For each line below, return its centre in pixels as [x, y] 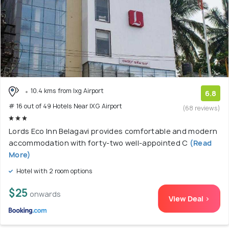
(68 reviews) [202, 108]
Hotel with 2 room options [54, 171]
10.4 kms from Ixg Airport [67, 91]
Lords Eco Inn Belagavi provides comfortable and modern [113, 131]
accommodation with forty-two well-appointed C [98, 143]
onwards [45, 194]
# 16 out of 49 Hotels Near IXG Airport [65, 106]
